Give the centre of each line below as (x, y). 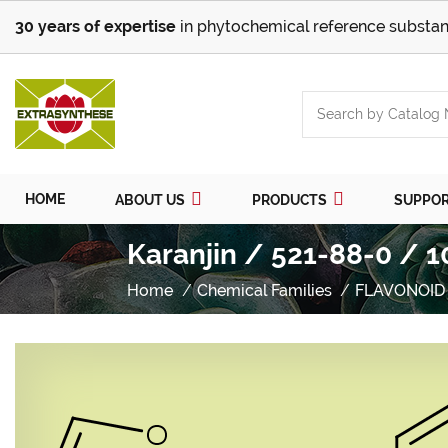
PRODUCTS (291, 200)
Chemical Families (264, 290)
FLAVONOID (400, 290)
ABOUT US (151, 200)
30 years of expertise (95, 26)
